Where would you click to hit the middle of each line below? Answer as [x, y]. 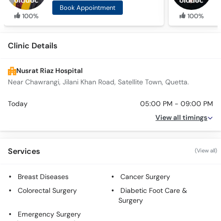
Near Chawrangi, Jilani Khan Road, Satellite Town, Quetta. [98, 82]
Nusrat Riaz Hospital [50, 71]
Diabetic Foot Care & [154, 191]
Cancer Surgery [145, 177]
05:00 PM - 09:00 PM [177, 104]
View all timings [182, 118]
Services [24, 151]
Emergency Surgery [49, 214]
